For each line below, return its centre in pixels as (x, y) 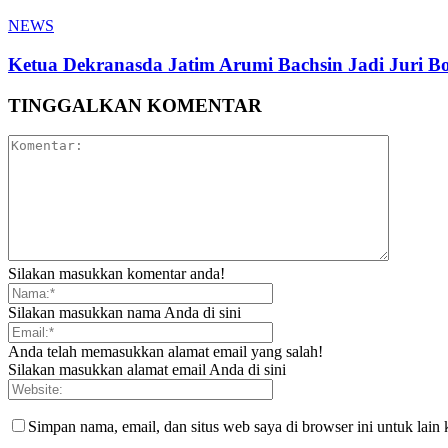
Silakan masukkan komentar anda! (116, 274)
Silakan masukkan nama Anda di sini (124, 313)
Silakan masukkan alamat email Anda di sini (147, 370)
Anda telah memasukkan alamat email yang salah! (165, 352)
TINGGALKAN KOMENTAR (135, 105)
